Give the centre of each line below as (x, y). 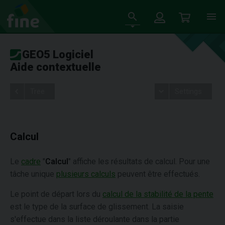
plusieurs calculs (86, 174)
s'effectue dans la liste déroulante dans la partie (95, 219)
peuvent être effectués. (158, 174)
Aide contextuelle (55, 67)
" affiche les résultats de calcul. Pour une (139, 161)
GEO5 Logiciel (58, 54)
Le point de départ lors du (56, 194)
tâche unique (33, 174)
